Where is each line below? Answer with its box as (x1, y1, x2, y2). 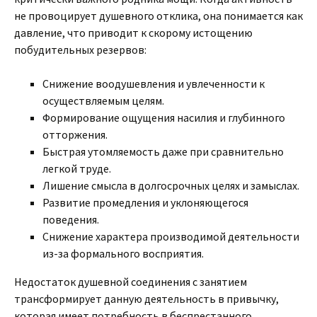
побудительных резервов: (14, 42, 146, 57)
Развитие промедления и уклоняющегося (42, 195, 248, 209)
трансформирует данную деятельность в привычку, (14, 292, 279, 306)
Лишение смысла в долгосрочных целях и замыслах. (42, 178, 299, 192)
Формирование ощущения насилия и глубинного (42, 110, 285, 125)
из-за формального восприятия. (42, 246, 204, 260)
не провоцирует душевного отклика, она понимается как (14, 8, 303, 23)
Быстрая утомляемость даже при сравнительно (42, 144, 284, 158)
